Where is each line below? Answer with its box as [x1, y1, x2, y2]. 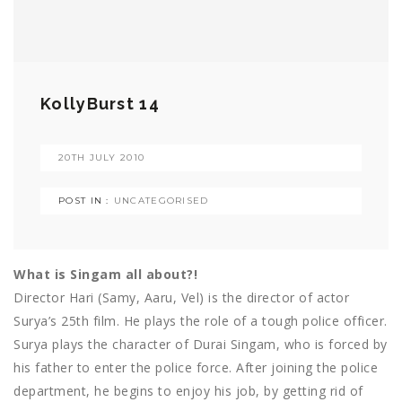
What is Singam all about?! [13, 266, 197, 284]
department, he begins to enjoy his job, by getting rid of [13, 382, 363, 400]
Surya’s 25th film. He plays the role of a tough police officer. [13, 312, 388, 330]
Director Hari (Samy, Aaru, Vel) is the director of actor [13, 289, 349, 307]
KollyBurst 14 [40, 94, 160, 114]
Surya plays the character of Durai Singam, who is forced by [13, 336, 388, 354]
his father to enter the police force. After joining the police [13, 359, 378, 377]
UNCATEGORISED [113, 195, 209, 207]
